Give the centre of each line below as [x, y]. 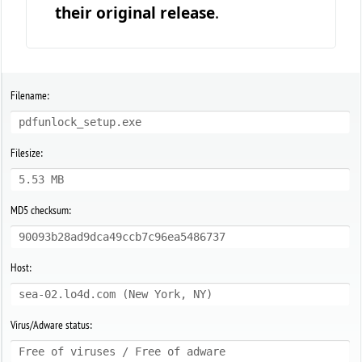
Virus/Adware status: [52, 325]
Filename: [30, 95]
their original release [135, 13]
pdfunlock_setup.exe [80, 122]
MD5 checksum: [41, 210]
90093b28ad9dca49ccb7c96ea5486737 [122, 237]
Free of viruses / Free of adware [122, 351]
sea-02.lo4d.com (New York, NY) [116, 294]
